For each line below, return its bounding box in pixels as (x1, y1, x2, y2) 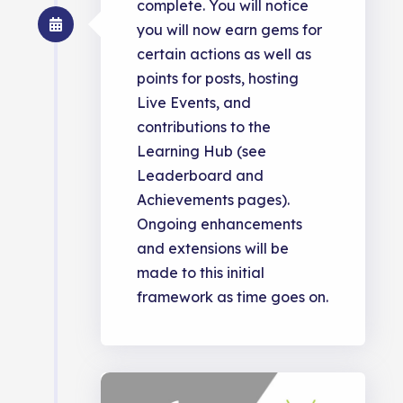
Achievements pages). (137, 191, 291, 210)
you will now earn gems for (137, 21, 323, 40)
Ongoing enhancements (137, 215, 303, 234)
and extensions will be (137, 239, 290, 258)
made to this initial (137, 264, 265, 282)
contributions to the (137, 118, 272, 137)
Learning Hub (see (137, 142, 267, 161)
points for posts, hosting (137, 69, 300, 88)
